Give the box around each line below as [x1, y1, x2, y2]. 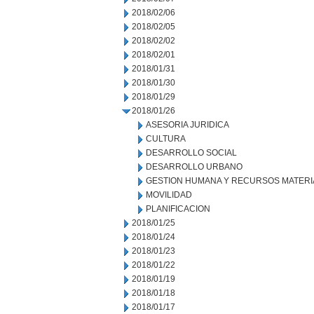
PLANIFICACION [146, 204, 210, 214]
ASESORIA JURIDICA [146, 120, 229, 130]
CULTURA [146, 134, 186, 144]
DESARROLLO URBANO [146, 162, 243, 172]
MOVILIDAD [146, 190, 192, 200]
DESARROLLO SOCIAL [146, 148, 237, 158]
